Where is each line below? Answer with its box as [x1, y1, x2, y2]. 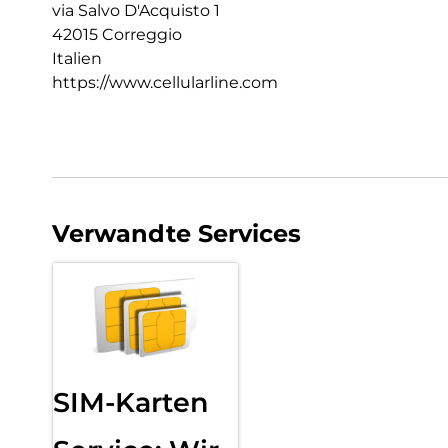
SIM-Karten [53, 385, 209, 419]
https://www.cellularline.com [52, 72, 278, 92]
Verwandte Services [52, 218, 301, 248]
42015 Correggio [52, 24, 182, 44]
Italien [52, 48, 102, 68]
